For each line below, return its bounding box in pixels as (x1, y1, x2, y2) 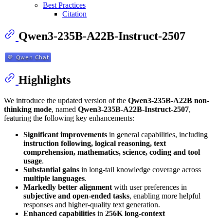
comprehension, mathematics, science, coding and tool (23, 147, 200, 156)
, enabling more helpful (129, 191, 200, 200)
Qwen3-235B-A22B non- (128, 96, 209, 105)
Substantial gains (23, 165, 79, 174)
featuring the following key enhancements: (4, 113, 134, 122)
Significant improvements (23, 130, 107, 139)
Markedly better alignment (23, 182, 112, 191)
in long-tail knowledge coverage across (79, 165, 201, 174)
